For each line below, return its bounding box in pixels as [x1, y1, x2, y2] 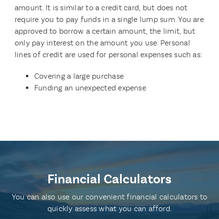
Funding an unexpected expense [34, 83, 146, 93]
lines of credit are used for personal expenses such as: [14, 50, 203, 60]
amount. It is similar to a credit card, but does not [14, 3, 188, 13]
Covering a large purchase [34, 71, 124, 81]
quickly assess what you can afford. [47, 204, 172, 214]
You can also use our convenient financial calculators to [11, 192, 208, 202]
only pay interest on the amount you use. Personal [14, 38, 190, 48]
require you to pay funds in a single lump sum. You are [14, 15, 204, 24]
